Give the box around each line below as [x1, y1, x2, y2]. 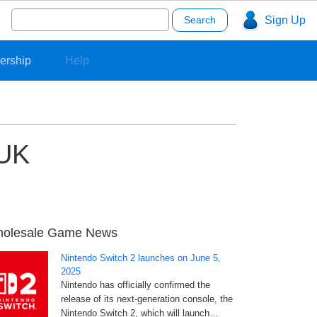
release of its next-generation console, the [61, 294, 233, 305]
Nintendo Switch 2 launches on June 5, [61, 253, 221, 264]
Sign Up [264, 14, 306, 27]
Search [10, 6, 47, 18]
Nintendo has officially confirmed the [61, 279, 210, 291]
